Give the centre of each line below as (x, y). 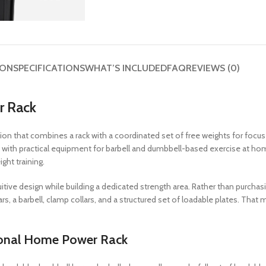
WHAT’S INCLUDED (126, 68)
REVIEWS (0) (213, 68)
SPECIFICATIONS (49, 68)
